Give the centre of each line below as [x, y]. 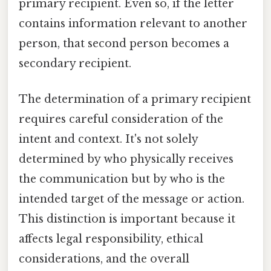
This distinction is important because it [127, 219]
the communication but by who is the [122, 179]
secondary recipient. [75, 63]
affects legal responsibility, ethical [111, 239]
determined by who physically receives [126, 159]
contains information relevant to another [133, 23]
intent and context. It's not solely [108, 139]
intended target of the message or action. [132, 199]
